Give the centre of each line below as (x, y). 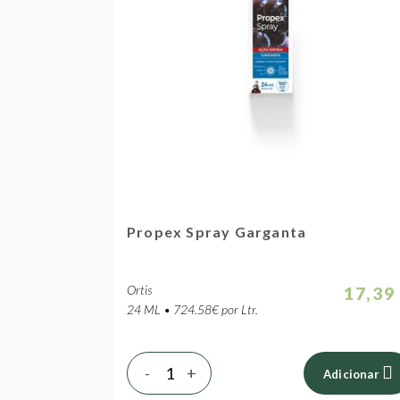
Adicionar (351, 374)
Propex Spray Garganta (217, 232)
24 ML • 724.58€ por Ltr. (192, 309)
